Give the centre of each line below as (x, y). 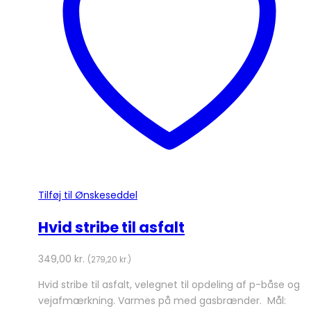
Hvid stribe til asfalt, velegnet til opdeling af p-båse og (169, 285)
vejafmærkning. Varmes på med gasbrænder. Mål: (162, 301)
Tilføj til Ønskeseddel (88, 195)
